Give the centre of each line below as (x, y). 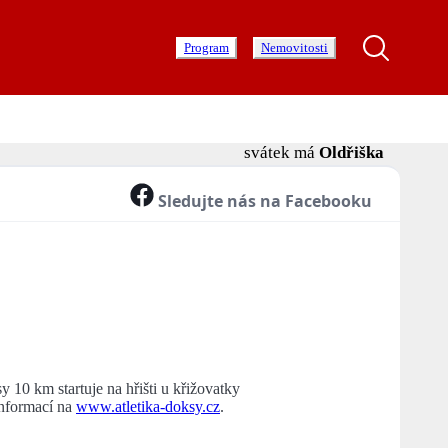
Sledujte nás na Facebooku (263, 201)
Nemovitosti (294, 47)
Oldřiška (351, 153)
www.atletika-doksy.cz (148, 407)
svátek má (281, 153)
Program (206, 47)
